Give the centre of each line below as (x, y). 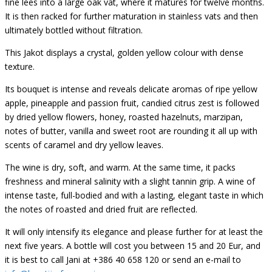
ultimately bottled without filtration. (74, 30)
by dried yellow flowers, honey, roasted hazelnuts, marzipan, (124, 117)
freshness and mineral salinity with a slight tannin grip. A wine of (130, 181)
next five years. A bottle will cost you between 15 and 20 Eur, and (133, 245)
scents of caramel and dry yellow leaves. (84, 144)
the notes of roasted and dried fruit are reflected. (101, 209)
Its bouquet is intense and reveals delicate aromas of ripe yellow (131, 89)
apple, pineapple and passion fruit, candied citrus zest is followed (132, 103)
